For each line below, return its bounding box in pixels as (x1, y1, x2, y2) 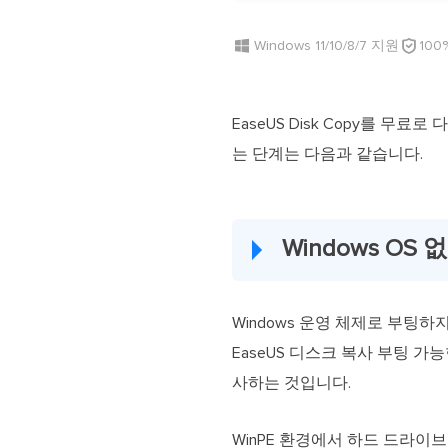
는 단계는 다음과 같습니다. (232, 146, 423, 162)
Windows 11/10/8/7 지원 (254, 39, 399, 53)
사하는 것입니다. (232, 375, 351, 391)
